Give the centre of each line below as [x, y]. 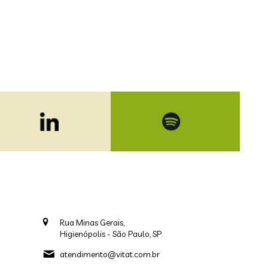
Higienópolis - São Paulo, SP [111, 234]
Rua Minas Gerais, [92, 223]
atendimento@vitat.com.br [110, 254]
